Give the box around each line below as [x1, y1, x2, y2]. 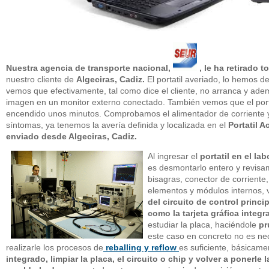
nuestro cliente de [6, 74, 74, 84]
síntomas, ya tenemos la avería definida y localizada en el [6, 119, 226, 130]
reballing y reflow [103, 242, 179, 252]
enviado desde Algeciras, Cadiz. [6, 131, 137, 141]
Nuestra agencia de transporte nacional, [6, 62, 173, 73]
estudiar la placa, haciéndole [148, 219, 259, 229]
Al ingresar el [148, 151, 200, 161]
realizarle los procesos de [6, 242, 103, 252]
